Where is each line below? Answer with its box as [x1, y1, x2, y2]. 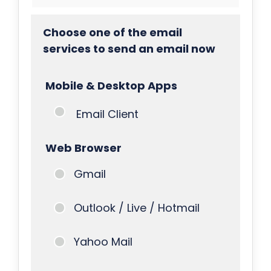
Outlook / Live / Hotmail [73, 200, 200, 215]
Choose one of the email [42, 24, 182, 40]
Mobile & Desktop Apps [45, 77, 177, 93]
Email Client [76, 106, 139, 122]
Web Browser [45, 140, 122, 155]
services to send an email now [42, 41, 215, 56]
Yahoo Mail [73, 233, 132, 249]
